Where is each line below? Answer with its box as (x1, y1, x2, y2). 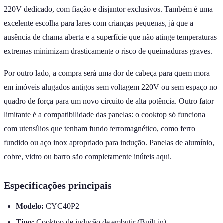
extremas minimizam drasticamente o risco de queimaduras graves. (4, 46, 212, 55)
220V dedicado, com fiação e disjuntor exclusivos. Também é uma (4, 4, 213, 13)
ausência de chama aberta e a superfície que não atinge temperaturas (4, 32, 217, 41)
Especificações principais (4, 179, 111, 191)
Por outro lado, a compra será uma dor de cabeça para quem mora (4, 68, 210, 77)
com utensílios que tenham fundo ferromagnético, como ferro (4, 124, 195, 133)
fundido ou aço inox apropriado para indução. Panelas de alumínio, (4, 138, 214, 147)
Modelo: (16, 201, 44, 210)
